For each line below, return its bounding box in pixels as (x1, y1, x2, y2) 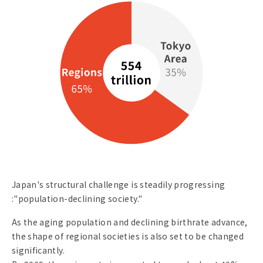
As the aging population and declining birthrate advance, (12, 216, 248, 228)
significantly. (12, 244, 65, 257)
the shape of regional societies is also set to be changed (12, 230, 244, 242)
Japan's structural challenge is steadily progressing (12, 178, 225, 191)
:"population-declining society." (12, 193, 143, 205)
